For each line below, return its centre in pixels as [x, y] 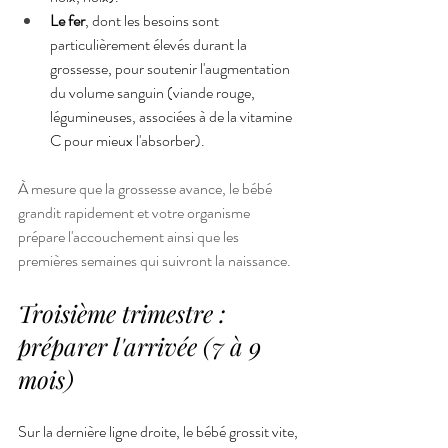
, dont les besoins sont [153, 20]
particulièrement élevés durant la [150, 44]
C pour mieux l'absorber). [127, 140]
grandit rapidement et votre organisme [135, 212]
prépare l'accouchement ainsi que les [130, 236]
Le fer [67, 20]
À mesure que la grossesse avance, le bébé [146, 188]
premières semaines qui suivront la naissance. [154, 260]
